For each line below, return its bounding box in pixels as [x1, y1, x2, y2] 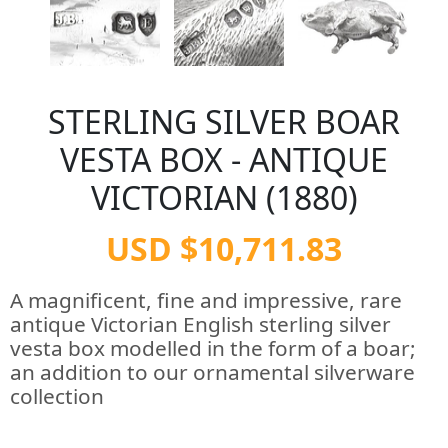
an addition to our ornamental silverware [10, 358, 415, 386]
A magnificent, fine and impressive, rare [10, 286, 402, 314]
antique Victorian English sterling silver [10, 310, 391, 338]
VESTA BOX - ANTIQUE [60, 138, 388, 181]
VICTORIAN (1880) [90, 176, 358, 219]
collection [10, 382, 104, 410]
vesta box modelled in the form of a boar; [10, 334, 416, 362]
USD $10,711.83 [106, 227, 342, 270]
